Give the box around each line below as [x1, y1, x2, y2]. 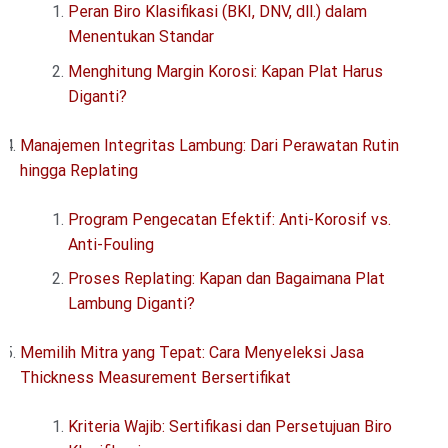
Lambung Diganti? [68, 294, 195, 314]
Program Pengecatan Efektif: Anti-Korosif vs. [68, 209, 391, 229]
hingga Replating [20, 160, 138, 180]
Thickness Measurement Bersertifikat [20, 368, 291, 388]
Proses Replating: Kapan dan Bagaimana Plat [68, 269, 385, 289]
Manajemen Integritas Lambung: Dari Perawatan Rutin [20, 135, 399, 155]
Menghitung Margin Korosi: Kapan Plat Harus [68, 61, 383, 81]
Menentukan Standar [68, 26, 214, 46]
